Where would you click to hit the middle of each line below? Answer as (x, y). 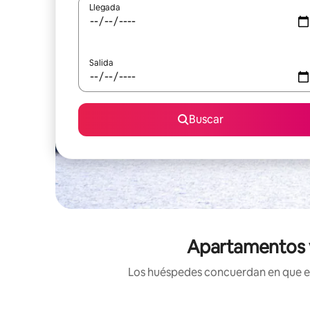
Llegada (105, 8)
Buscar (206, 119)
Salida (101, 63)
